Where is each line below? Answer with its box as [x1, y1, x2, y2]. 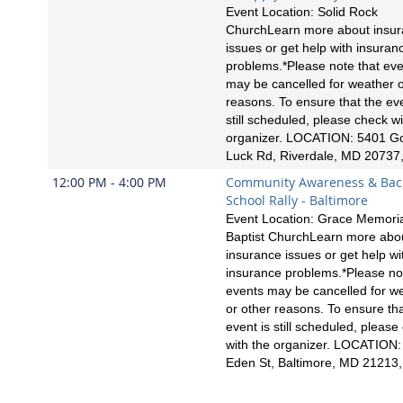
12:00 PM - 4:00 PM [52, 173, 166, 191]
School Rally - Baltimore [226, 191, 368, 209]
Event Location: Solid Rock [226, 4, 378, 19]
